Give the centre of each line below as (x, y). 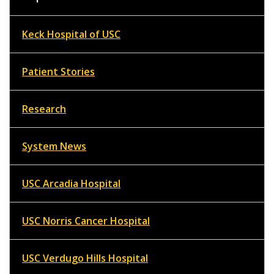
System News (54, 146)
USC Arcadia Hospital (71, 183)
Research (44, 109)
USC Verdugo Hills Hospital (85, 258)
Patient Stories (58, 71)
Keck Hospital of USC (71, 34)
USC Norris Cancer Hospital (86, 220)
